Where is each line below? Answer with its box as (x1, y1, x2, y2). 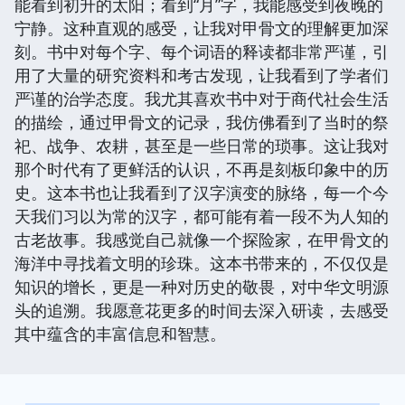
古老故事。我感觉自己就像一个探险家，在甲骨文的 (14, 228, 389, 250)
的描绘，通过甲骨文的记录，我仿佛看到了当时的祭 (14, 110, 389, 133)
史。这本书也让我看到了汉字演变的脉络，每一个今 (14, 181, 389, 203)
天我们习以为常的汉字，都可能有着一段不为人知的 (14, 204, 389, 227)
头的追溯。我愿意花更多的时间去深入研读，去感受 (14, 298, 389, 321)
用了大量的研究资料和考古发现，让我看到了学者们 (14, 63, 389, 86)
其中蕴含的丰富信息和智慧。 (14, 322, 226, 344)
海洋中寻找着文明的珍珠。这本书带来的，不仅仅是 (14, 251, 389, 274)
